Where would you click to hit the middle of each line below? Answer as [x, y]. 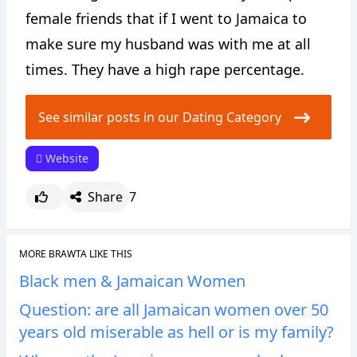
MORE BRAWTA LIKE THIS [76, 254]
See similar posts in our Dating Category [166, 117]
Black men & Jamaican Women [132, 281]
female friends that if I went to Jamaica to [166, 18]
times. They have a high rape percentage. [165, 69]
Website [65, 158]
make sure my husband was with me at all [168, 44]
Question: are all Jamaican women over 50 [174, 310]
